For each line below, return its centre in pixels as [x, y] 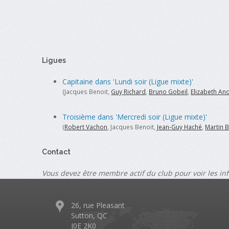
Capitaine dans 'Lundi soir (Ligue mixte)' [128, 82]
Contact [56, 152]
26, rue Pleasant [98, 205]
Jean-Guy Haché [180, 127]
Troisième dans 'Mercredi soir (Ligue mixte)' [135, 117]
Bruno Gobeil [168, 92]
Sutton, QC [89, 216]
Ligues [54, 60]
